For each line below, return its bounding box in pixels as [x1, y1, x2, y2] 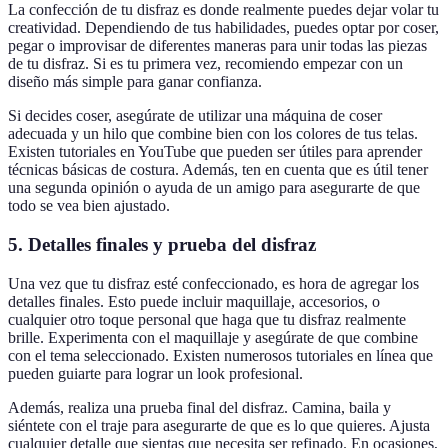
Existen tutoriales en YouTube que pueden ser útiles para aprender [8, 143, 422, 161]
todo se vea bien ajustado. [8, 197, 170, 215]
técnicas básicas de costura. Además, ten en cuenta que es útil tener [8, 161, 428, 179]
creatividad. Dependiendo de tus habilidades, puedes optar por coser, [8, 19, 439, 37]
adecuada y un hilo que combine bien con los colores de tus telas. [8, 125, 418, 143]
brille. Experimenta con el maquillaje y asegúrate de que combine [8, 328, 418, 346]
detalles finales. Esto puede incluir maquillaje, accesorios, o [8, 292, 380, 310]
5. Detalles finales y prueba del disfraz [8, 233, 316, 255]
